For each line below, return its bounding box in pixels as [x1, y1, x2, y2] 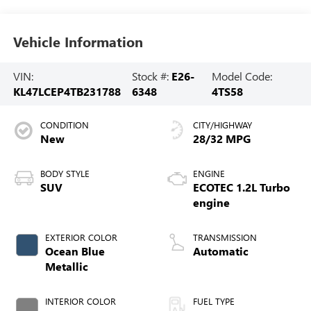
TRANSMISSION [193, 231, 257, 244]
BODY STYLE [40, 167, 90, 180]
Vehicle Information [12, 32, 143, 51]
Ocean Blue [44, 244, 105, 259]
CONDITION [40, 119, 89, 131]
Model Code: [212, 69, 273, 84]
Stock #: [132, 69, 172, 84]
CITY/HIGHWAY [193, 119, 252, 131]
